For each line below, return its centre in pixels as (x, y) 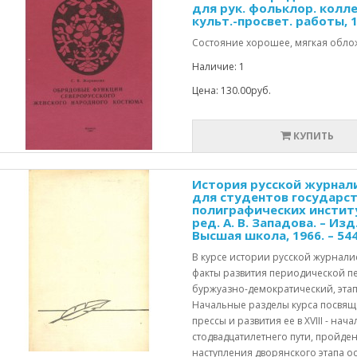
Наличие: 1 (218, 67)
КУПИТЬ (314, 136)
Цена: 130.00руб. (231, 90)
